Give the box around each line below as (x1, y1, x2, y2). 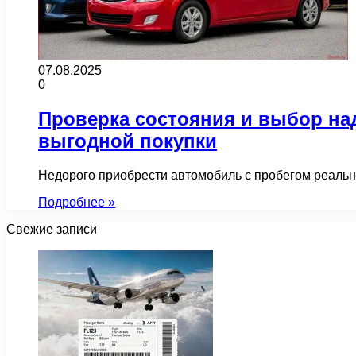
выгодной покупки (38, 130, 217, 152)
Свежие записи (6, 222, 97, 236)
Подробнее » (38, 195, 115, 209)
